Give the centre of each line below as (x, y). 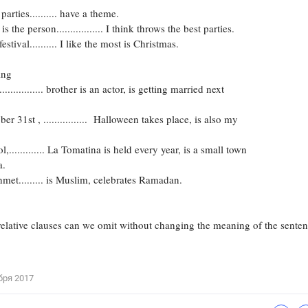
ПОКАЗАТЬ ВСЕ (204, 96)
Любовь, (229, 63)
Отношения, (181, 63)
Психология (185, 43)
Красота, (270, 63)
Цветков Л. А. (185, 15)
